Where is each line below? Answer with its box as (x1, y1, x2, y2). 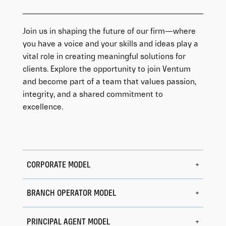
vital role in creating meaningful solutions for (22, 52, 186, 61)
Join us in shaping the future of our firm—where (22, 27, 196, 36)
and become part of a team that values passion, (22, 78, 196, 86)
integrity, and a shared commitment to (22, 90, 163, 99)
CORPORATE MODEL (26, 161, 90, 170)
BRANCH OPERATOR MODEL (26, 190, 116, 198)
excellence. (22, 103, 63, 111)
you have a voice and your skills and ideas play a (22, 40, 198, 48)
